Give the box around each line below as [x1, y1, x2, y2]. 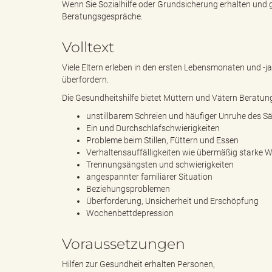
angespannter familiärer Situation [86, 172, 212, 182]
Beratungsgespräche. [62, 12, 143, 22]
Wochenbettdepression [86, 208, 174, 219]
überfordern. [62, 75, 109, 85]
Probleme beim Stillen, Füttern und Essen [86, 135, 239, 146]
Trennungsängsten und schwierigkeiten [86, 160, 234, 170]
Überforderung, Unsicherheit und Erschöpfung [86, 196, 259, 206]
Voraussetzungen [62, 235, 185, 253]
